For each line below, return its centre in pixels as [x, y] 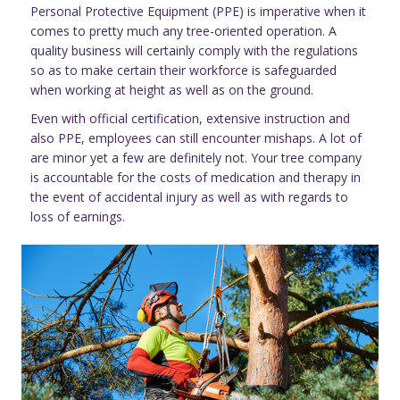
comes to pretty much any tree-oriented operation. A [183, 31]
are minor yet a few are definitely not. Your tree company [196, 158]
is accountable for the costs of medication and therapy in [196, 178]
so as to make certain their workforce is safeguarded [183, 71]
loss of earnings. [78, 217]
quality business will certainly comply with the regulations [194, 51]
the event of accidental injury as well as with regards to [189, 197]
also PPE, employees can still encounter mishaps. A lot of [196, 138]
